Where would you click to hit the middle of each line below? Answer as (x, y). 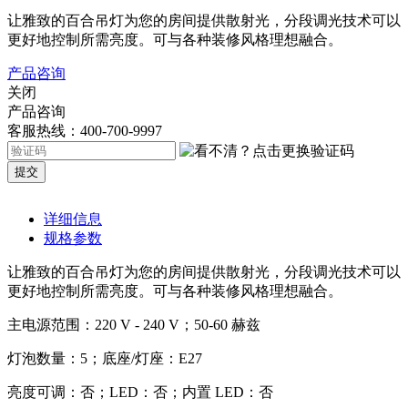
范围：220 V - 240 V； (122, 324)
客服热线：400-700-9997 (85, 130)
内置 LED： (220, 392)
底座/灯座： (140, 358)
